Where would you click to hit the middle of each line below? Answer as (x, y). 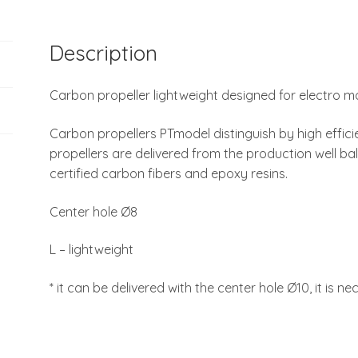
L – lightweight (92, 250)
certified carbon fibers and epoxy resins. (169, 174)
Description (104, 52)
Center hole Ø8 (94, 211)
